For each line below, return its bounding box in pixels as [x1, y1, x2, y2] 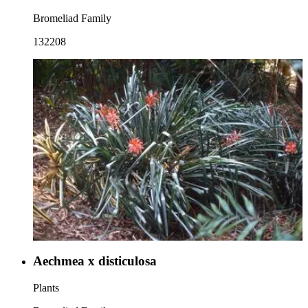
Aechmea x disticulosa [33, 253, 157, 268]
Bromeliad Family [33, 12, 111, 24]
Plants [33, 281, 59, 294]
